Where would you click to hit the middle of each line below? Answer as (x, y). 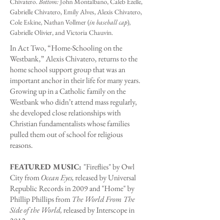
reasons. (22, 145)
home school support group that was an (68, 69)
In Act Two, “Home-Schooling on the (66, 48)
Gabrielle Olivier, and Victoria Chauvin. (62, 32)
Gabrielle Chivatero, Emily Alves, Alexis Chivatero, (76, 12)
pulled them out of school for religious (66, 134)
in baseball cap (108, 22)
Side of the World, (37, 210)
